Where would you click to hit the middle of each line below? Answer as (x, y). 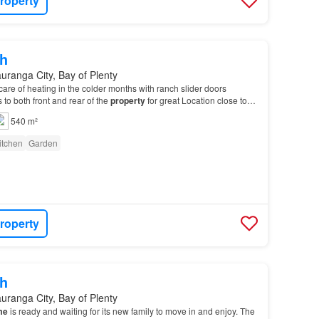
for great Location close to (196, 100)
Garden (43, 143)
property (127, 101)
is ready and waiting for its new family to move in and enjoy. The (131, 311)
